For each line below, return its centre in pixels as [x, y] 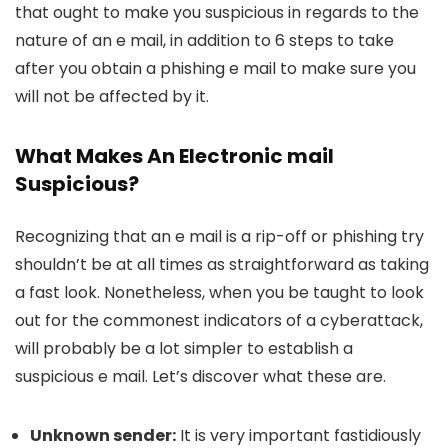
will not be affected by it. [112, 96]
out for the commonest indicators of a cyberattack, [219, 320]
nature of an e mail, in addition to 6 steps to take [204, 40]
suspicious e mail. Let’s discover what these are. [200, 376]
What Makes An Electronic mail [174, 156]
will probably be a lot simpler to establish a [184, 348]
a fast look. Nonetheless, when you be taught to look [219, 292]
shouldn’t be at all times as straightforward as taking [222, 264]
